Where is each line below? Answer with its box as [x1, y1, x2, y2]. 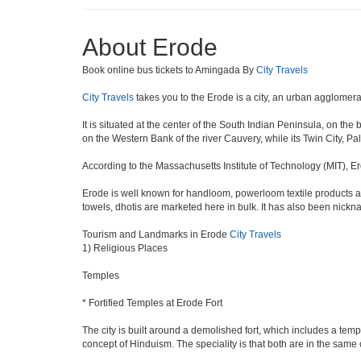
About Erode [82, 34, 218, 60]
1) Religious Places [82, 243, 168, 254]
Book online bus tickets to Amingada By [82, 64, 256, 76]
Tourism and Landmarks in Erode [82, 229, 230, 240]
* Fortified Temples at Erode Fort [82, 297, 222, 309]
